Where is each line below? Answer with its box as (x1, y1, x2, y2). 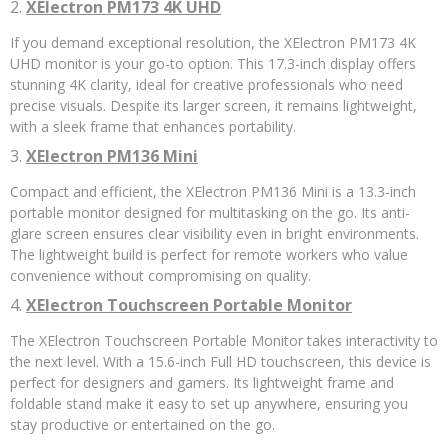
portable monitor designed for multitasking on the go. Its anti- (10, 203, 410, 222)
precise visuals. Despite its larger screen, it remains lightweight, (10, 96, 417, 115)
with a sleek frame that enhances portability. (10, 117, 296, 136)
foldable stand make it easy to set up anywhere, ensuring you (10, 394, 408, 413)
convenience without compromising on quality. (10, 266, 311, 285)
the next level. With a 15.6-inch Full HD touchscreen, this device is (10, 352, 431, 371)
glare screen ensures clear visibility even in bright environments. (10, 224, 419, 243)
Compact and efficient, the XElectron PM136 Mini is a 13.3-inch (10, 182, 416, 201)
